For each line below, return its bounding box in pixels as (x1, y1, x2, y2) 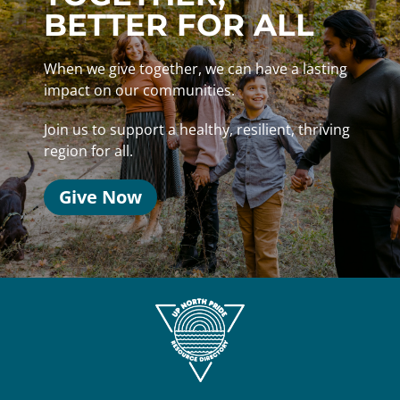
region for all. (44, 141, 133, 162)
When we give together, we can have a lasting (44, 59, 347, 79)
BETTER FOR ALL (44, 6, 314, 45)
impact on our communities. (44, 80, 238, 101)
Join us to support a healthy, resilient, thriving (44, 120, 350, 140)
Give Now (59, 185, 142, 210)
